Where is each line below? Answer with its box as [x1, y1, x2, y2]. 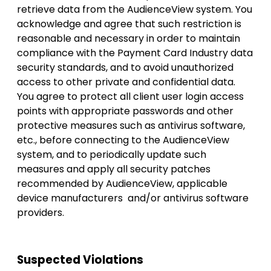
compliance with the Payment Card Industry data [17, 46, 253, 60]
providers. [17, 206, 64, 220]
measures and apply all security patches [17, 162, 211, 177]
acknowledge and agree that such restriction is [17, 17, 241, 31]
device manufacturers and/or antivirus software [17, 191, 249, 206]
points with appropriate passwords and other [17, 104, 233, 119]
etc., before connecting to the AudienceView [17, 133, 229, 148]
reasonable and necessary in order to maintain [17, 31, 240, 46]
